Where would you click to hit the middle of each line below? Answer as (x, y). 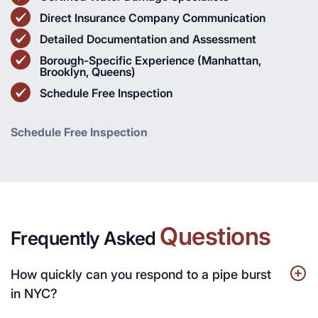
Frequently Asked (86, 238)
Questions (215, 236)
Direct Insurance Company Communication (153, 17)
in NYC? (34, 293)
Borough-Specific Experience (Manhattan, (150, 60)
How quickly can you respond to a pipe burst (141, 274)
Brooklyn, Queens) (88, 71)
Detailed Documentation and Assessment (148, 39)
